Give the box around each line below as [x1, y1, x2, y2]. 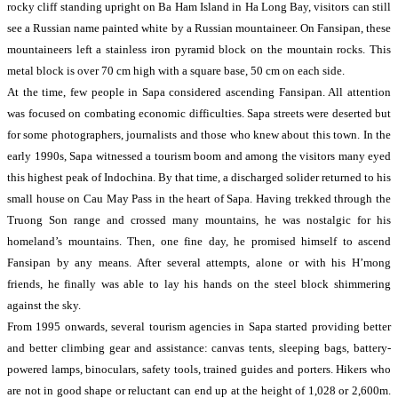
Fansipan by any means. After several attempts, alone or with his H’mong [7, 256, 391, 269]
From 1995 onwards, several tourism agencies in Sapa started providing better [7, 320, 391, 333]
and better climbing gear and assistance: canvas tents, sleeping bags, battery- [7, 341, 391, 354]
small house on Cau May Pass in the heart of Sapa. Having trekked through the [7, 192, 391, 205]
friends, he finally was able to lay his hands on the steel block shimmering [7, 277, 391, 291]
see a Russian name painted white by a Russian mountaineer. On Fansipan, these [7, 21, 391, 35]
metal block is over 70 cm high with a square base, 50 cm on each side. [7, 64, 345, 77]
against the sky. [7, 298, 81, 312]
